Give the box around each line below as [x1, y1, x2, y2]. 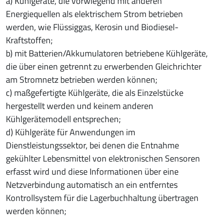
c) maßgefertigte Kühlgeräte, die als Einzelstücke [6, 86, 183, 99]
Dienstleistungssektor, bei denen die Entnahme [6, 138, 179, 152]
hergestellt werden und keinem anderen [6, 99, 153, 112]
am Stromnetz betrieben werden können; [6, 73, 157, 86]
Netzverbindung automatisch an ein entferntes [6, 178, 178, 191]
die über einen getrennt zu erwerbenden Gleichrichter [6, 59, 201, 73]
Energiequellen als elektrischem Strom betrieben [6, 7, 183, 20]
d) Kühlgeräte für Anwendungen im [6, 125, 135, 139]
